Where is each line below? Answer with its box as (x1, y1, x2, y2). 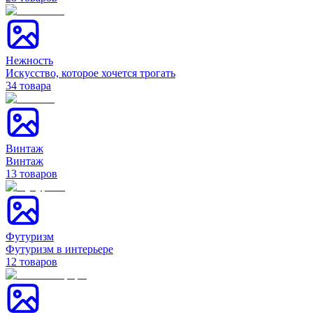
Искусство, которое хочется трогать (6, 66, 175, 79)
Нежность (6, 54, 53, 66)
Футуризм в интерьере (6, 242, 113, 255)
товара (20, 79, 51, 92)
